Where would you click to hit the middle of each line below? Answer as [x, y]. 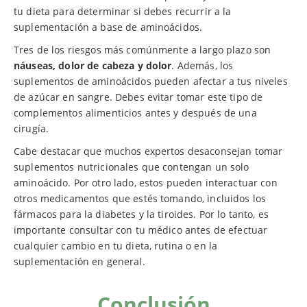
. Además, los [202, 66]
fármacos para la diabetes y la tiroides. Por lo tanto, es [141, 214]
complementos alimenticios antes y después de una [135, 113]
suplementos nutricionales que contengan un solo [132, 167]
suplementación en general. [79, 262]
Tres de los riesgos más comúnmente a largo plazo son [143, 50]
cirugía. [32, 129]
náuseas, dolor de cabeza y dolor [93, 66]
